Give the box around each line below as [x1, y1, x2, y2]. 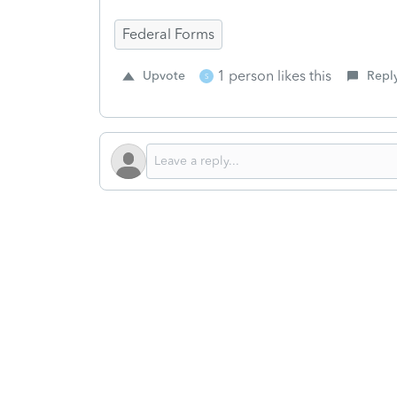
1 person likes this [217, 66, 331, 84]
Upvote [143, 67, 185, 83]
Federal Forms [122, 25, 214, 43]
